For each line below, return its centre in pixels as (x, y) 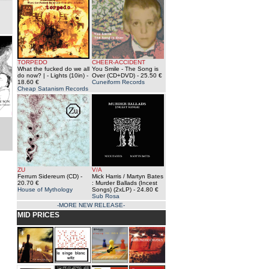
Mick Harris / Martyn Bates (127, 176)
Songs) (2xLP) (111, 189)
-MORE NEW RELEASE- (91, 205)
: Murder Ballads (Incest (124, 183)
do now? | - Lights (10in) (51, 75)
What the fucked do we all (53, 69)
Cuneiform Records (118, 82)
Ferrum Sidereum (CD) (48, 176)
